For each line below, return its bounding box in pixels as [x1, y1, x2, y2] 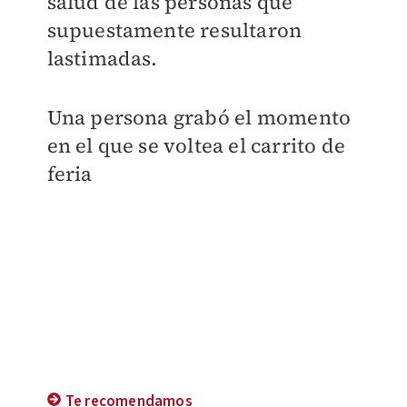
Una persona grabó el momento [46, 104, 352, 132]
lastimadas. [46, 45, 158, 73]
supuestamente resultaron [46, 16, 303, 45]
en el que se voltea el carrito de [46, 132, 346, 160]
